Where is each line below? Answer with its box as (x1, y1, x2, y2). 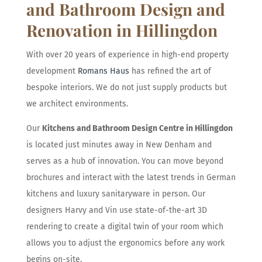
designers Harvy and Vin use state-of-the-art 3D (26, 205, 207, 215)
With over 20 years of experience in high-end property (26, 49, 229, 60)
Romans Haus (77, 65, 129, 76)
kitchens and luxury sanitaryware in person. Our (26, 188, 205, 199)
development (26, 65, 78, 76)
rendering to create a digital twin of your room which (26, 221, 223, 232)
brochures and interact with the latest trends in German (26, 172, 236, 182)
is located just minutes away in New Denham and (26, 139, 212, 150)
